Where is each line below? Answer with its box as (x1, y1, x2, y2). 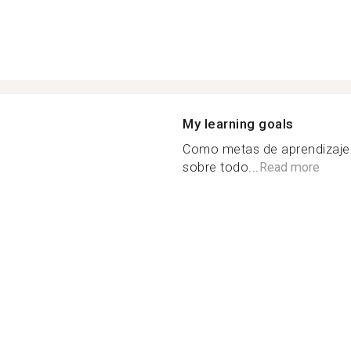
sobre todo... (183, 160, 259, 175)
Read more (259, 160, 320, 175)
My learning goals (183, 116, 294, 132)
